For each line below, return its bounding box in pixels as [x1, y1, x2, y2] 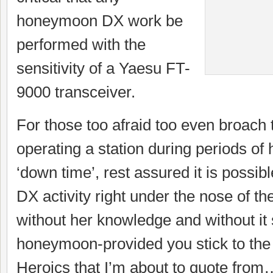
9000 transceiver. [16, 83, 140, 101]
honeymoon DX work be [16, 12, 183, 30]
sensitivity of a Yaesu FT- [16, 59, 190, 77]
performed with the [16, 35, 146, 54]
